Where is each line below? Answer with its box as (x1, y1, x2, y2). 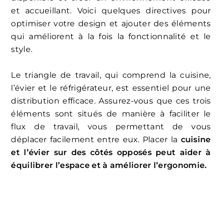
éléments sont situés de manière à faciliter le (11, 109, 211, 118)
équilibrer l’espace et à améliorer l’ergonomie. (11, 160, 207, 170)
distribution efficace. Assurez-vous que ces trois (11, 96, 211, 106)
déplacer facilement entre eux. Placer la (11, 134, 181, 144)
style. (11, 44, 33, 54)
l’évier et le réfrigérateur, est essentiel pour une (11, 83, 211, 93)
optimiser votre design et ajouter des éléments (11, 18, 211, 28)
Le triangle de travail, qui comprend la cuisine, (11, 70, 211, 80)
